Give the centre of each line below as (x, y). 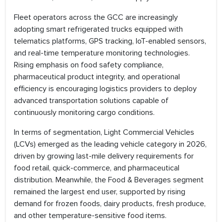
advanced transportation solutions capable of (91, 101)
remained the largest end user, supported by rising (100, 192)
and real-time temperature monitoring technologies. (102, 53)
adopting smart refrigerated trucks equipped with (98, 29)
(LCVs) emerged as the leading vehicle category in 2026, (110, 144)
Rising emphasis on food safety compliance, (89, 65)
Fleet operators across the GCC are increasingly (96, 18)
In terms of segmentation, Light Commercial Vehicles (104, 133)
